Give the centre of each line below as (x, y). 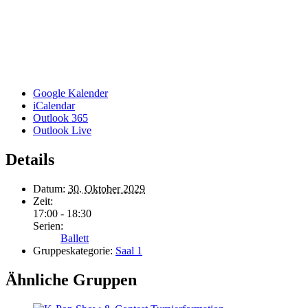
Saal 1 (129, 250)
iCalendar (54, 105)
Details (30, 159)
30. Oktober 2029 (107, 188)
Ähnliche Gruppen (71, 279)
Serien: (48, 225)
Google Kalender (70, 93)
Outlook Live (62, 130)
